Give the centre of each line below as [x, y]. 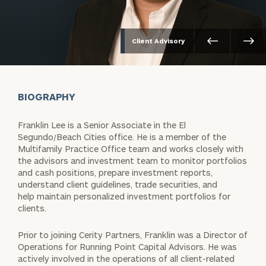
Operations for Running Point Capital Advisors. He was [127, 246]
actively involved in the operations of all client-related [126, 258]
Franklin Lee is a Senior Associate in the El [102, 125]
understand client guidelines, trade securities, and [118, 184]
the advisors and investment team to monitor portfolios [132, 160]
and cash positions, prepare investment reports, [115, 172]
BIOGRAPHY [47, 96]
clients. [32, 208]
